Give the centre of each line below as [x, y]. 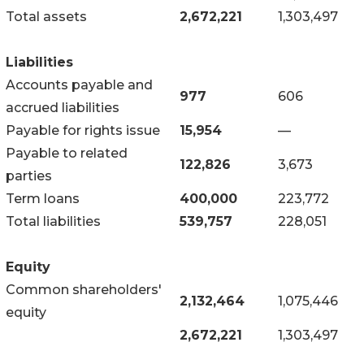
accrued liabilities [63, 107]
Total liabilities [53, 221]
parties [29, 175]
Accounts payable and [79, 84]
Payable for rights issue [83, 130]
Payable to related [67, 153]
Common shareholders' [84, 289]
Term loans [43, 198]
